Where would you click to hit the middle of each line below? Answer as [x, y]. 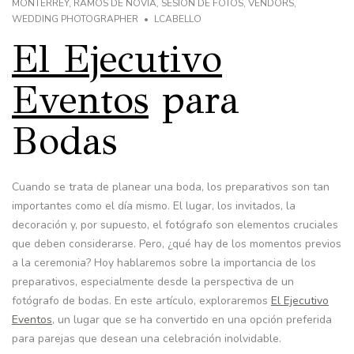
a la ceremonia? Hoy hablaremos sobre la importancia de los [164, 262]
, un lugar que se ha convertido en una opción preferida [192, 319]
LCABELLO [178, 19]
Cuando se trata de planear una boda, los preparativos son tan [171, 186]
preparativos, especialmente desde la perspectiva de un [153, 281]
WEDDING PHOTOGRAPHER [75, 19]
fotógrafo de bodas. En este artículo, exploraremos [141, 300]
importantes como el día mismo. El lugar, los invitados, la [154, 205]
